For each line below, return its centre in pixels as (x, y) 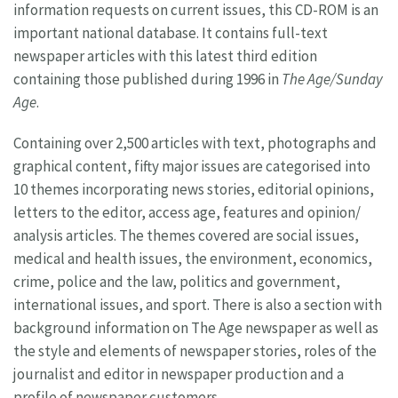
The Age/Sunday (332, 80)
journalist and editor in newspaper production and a (179, 374)
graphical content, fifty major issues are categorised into (192, 167)
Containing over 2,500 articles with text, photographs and (195, 143)
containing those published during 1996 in (147, 80)
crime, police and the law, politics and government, (177, 282)
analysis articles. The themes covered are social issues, (186, 236)
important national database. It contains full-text (171, 33)
